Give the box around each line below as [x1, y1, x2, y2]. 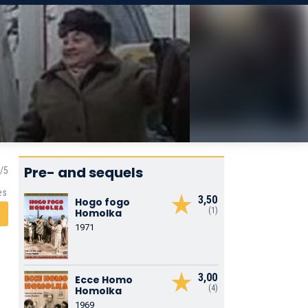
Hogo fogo [74, 195, 130, 209]
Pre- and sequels [23, 163, 143, 182]
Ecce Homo [74, 273, 133, 287]
